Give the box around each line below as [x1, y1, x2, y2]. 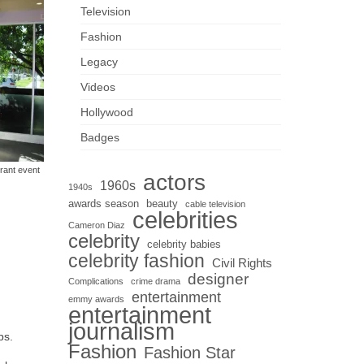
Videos [80, 80, 115, 93]
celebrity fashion [67, 249, 205, 271]
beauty [145, 197, 178, 210]
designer [187, 270, 249, 288]
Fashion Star [143, 343, 236, 362]
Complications [67, 275, 123, 286]
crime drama [130, 275, 180, 286]
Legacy [80, 54, 118, 68]
